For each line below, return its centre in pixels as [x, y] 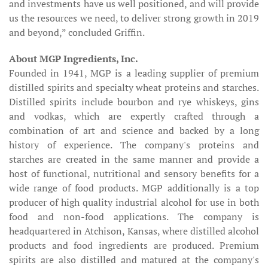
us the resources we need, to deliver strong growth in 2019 [134, 18]
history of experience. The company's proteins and [134, 145]
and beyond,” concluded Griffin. [77, 32]
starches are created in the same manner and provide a [134, 159]
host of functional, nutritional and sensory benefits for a [134, 173]
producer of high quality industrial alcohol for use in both [134, 202]
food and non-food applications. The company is [134, 217]
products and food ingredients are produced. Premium [134, 245]
